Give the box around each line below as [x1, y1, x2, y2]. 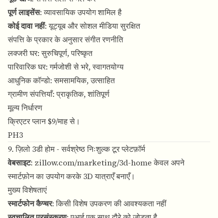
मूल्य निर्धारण [8, 102, 42, 113]
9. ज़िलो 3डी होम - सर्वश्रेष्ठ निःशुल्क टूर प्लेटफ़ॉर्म [8, 144, 145, 155]
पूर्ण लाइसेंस [8, 7, 40, 18]
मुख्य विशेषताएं [8, 184, 47, 196]
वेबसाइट [8, 157, 31, 168]
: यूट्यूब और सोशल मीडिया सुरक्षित [45, 20, 140, 32]
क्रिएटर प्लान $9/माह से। [8, 116, 80, 127]
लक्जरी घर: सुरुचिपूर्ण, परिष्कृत [8, 48, 92, 59]
